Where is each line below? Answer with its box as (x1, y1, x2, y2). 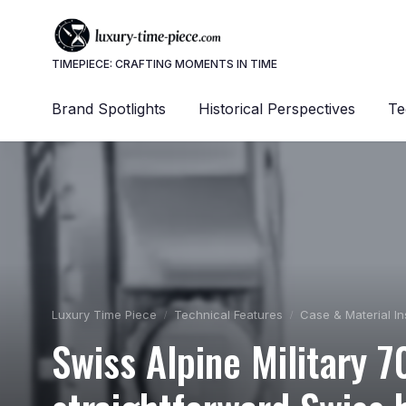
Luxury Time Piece (52, 307, 157, 322)
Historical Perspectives (198, 100, 355, 118)
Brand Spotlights (52, 100, 166, 118)
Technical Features (174, 307, 283, 322)
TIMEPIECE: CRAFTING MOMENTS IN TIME (52, 57, 277, 71)
